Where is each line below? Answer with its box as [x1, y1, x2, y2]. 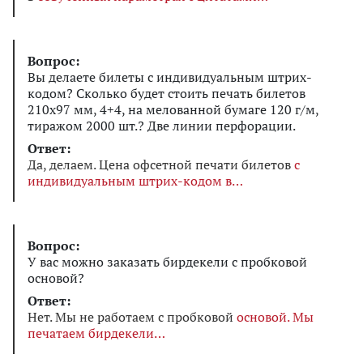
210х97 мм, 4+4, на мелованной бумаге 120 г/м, [28, 100, 318, 118]
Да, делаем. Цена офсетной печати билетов [28, 155, 294, 173]
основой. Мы [237, 307, 314, 326]
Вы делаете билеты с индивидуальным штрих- [28, 67, 312, 86]
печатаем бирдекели [28, 323, 154, 342]
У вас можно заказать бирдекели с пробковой [28, 252, 307, 271]
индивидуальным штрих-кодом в [28, 171, 232, 190]
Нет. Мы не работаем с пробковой [28, 307, 237, 326]
